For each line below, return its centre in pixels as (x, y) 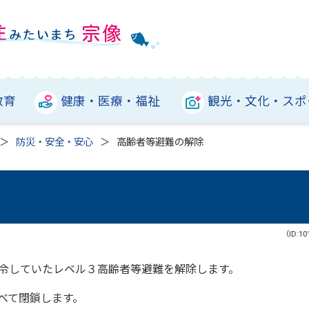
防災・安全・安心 (54, 142)
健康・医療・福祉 (110, 101)
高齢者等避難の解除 (160, 142)
